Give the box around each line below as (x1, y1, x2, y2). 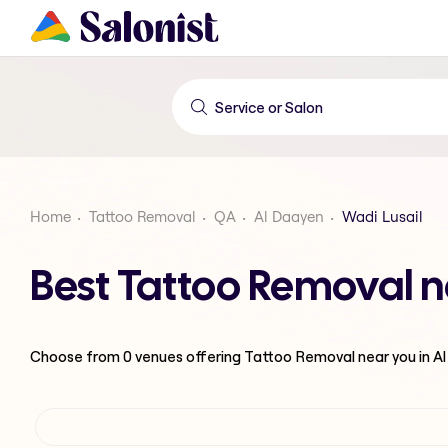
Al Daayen (254, 207, 324, 226)
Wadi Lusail (342, 207, 423, 226)
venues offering (132, 346, 244, 366)
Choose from (30, 346, 123, 366)
